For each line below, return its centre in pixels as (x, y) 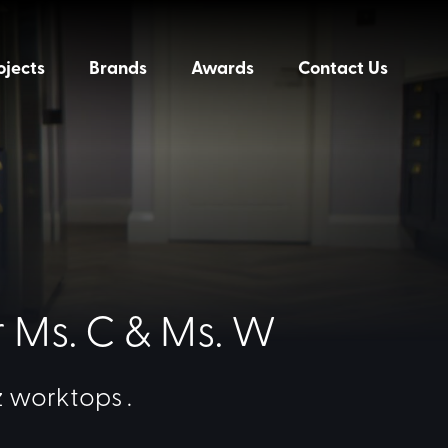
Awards (222, 66)
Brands (118, 66)
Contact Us (343, 66)
